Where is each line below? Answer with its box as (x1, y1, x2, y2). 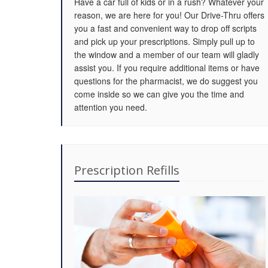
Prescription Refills (74, 162, 179, 178)
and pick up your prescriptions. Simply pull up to (74, 35, 255, 47)
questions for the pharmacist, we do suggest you (74, 75, 258, 87)
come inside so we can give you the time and (74, 88, 244, 100)
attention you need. (74, 101, 147, 113)
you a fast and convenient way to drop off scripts (74, 22, 257, 34)
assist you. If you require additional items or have (74, 62, 260, 74)
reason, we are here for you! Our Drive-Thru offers (74, 9, 264, 21)
